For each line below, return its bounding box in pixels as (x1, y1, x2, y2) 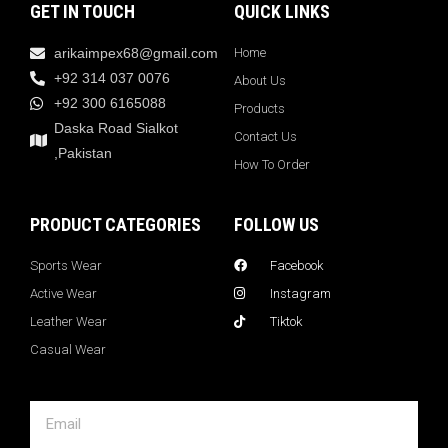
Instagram (270, 285, 332, 301)
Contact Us (234, 128, 297, 144)
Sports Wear (30, 257, 102, 273)
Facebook (270, 257, 324, 273)
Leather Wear (30, 313, 107, 329)
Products (234, 100, 285, 116)
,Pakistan (53, 144, 112, 161)
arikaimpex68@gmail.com (53, 44, 218, 61)
